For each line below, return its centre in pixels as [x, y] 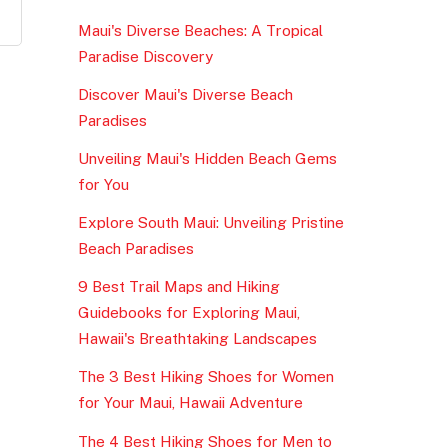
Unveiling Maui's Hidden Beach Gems [207, 158]
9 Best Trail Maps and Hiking [178, 287]
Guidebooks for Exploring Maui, [188, 313]
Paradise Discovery [145, 56]
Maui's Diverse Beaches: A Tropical [200, 30]
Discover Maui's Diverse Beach [185, 94]
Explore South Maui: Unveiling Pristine [210, 223]
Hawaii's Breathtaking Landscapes [197, 339]
